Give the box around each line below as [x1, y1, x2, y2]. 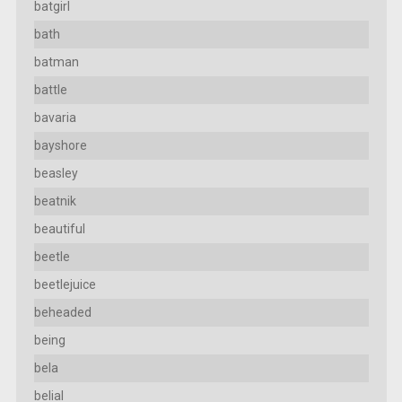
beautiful [33, 222, 85, 237]
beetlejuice [33, 277, 96, 293]
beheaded [33, 305, 92, 320]
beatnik [33, 194, 76, 209]
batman [33, 55, 79, 70]
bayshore [33, 138, 87, 153]
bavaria [33, 110, 76, 126]
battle [33, 83, 67, 98]
